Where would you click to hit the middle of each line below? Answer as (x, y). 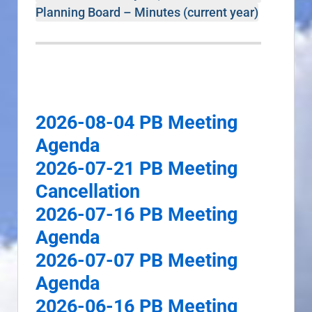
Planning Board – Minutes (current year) (147, 12)
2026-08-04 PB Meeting (136, 123)
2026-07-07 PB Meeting (136, 261)
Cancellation (88, 192)
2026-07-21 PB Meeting (136, 169)
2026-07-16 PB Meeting (136, 215)
